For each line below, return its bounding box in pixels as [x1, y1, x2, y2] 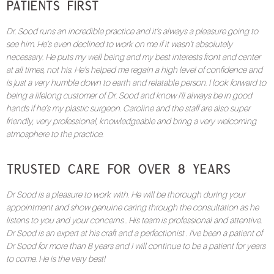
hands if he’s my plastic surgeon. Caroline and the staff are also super [6, 103, 250, 113]
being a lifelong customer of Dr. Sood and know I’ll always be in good [6, 90, 252, 100]
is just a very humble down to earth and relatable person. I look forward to [6, 77, 266, 87]
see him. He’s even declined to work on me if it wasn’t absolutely [6, 39, 232, 49]
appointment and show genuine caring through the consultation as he [6, 202, 259, 213]
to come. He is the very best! [6, 254, 105, 264]
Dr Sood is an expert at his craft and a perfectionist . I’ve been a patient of [6, 228, 262, 239]
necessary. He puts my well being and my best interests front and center [6, 51, 261, 62]
